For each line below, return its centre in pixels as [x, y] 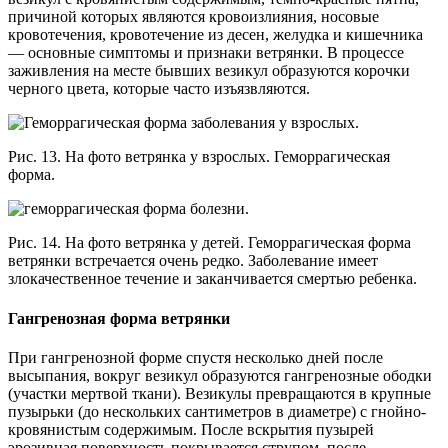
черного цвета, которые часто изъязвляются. [159, 89]
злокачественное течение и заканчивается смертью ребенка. [212, 279]
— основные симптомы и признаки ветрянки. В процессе [206, 53]
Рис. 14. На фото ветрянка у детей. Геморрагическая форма [209, 243]
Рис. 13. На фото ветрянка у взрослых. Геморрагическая [199, 157]
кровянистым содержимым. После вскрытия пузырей [191, 429]
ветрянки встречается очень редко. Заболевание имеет [193, 261]
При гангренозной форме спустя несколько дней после [195, 357]
